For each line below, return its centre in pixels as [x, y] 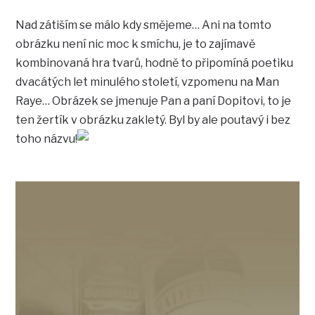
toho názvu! [47, 139]
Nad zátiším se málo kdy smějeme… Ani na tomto [144, 25]
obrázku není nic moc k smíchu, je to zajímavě [136, 44]
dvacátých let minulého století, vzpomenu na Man [148, 82]
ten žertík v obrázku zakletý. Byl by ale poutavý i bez [153, 120]
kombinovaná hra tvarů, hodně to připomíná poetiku [155, 63]
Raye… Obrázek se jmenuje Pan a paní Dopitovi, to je [154, 101]
